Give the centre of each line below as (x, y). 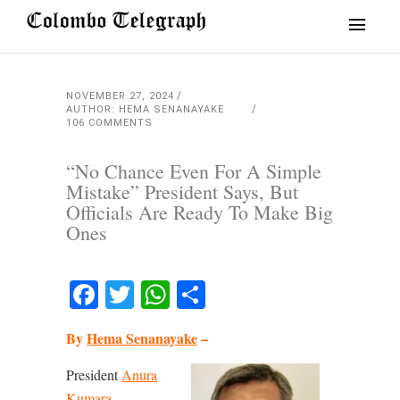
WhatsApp (242, 294)
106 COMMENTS (109, 123)
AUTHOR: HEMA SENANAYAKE (158, 109)
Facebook (161, 294)
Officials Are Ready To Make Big (200, 212)
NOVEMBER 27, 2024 (120, 96)
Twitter (184, 294)
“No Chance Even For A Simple (194, 171)
